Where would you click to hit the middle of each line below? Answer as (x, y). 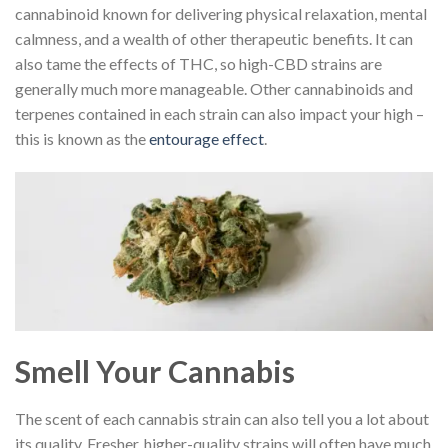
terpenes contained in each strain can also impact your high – (219, 114)
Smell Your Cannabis (155, 370)
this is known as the (82, 139)
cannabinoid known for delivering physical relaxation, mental (221, 14)
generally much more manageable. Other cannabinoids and (214, 89)
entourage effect (206, 139)
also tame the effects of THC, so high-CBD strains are (198, 64)
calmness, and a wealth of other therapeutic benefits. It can (214, 39)
